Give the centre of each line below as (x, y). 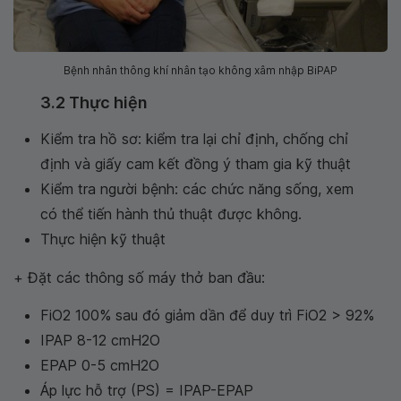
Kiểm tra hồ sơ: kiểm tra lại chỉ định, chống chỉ (194, 139)
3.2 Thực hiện (94, 103)
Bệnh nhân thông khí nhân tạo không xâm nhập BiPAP (200, 71)
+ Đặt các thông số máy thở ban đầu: (139, 278)
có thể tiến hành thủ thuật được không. (171, 214)
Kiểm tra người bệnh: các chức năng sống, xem (197, 189)
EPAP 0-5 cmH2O (100, 366)
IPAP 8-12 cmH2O (100, 341)
